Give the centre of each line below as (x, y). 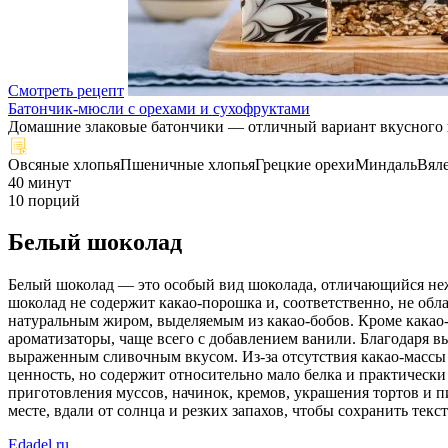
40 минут (39, 182)
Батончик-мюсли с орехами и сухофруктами (159, 108)
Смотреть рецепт (66, 90)
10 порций (44, 200)
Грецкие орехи (305, 164)
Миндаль (386, 164)
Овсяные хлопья (64, 164)
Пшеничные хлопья (187, 164)
